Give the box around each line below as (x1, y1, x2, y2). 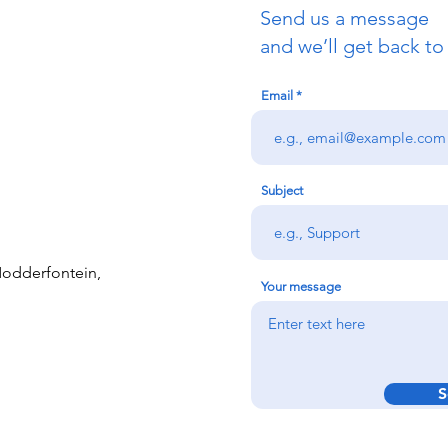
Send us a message (260, 6, 429, 30)
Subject (261, 183, 303, 198)
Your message (261, 279, 341, 294)
